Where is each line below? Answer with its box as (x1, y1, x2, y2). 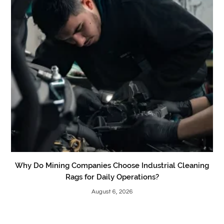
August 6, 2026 (91, 188, 133, 195)
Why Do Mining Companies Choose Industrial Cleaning (15, 161, 209, 170)
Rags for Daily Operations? (65, 172, 159, 182)
